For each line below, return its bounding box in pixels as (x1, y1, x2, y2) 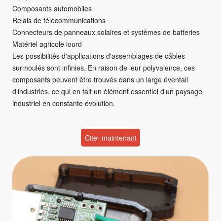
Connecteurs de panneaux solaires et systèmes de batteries (12, 27, 200, 37)
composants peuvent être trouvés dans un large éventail (12, 74, 188, 85)
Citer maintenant (84, 133, 137, 143)
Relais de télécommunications (12, 15, 106, 26)
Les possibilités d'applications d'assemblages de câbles (12, 51, 185, 61)
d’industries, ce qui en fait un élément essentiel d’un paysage (12, 86, 202, 97)
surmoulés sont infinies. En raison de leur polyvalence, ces (12, 63, 195, 73)
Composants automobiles (12, 3, 92, 14)
